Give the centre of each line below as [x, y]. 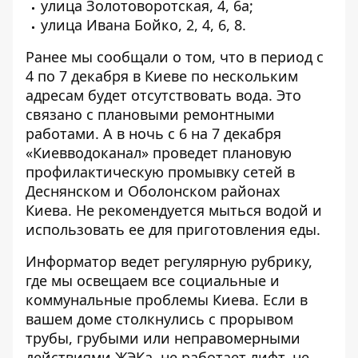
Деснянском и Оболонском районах [153, 191]
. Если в [281, 300]
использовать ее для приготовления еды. [173, 229]
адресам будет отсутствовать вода [147, 95]
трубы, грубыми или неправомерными [163, 338]
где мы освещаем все [102, 280]
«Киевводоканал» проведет [124, 153]
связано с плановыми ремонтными [150, 114]
